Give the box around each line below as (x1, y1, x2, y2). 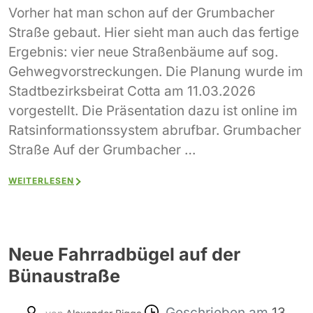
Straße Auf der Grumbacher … (8, 142, 196, 159)
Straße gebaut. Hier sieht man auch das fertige (8, 24, 299, 41)
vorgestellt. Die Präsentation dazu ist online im (8, 103, 298, 119)
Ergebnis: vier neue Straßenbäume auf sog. (8, 44, 278, 61)
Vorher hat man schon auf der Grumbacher (8, 5, 275, 22)
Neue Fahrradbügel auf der (8, 243, 240, 265)
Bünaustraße (8, 265, 120, 286)
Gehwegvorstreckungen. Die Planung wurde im (8, 64, 303, 80)
